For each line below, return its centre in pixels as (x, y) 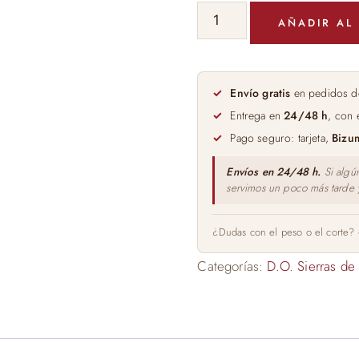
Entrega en (257, 115)
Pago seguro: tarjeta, (281, 137)
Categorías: (232, 266)
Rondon (219, 50)
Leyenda (221, 90)
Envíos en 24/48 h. (274, 171)
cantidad (221, 130)
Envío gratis (260, 93)
